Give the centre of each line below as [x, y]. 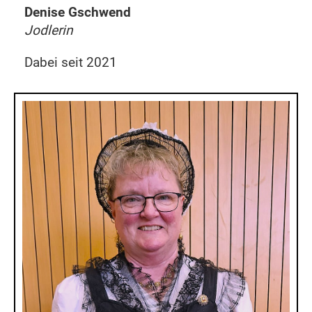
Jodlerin [49, 30]
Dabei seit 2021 [71, 62]
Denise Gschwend [78, 12]
